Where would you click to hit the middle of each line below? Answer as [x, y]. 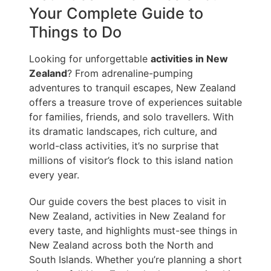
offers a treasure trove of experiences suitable [135, 103]
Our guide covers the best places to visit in [128, 202]
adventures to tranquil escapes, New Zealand [132, 88]
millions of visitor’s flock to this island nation [131, 161]
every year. [54, 175]
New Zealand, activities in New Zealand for [127, 216]
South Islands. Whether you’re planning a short [135, 260]
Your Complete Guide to [116, 14]
